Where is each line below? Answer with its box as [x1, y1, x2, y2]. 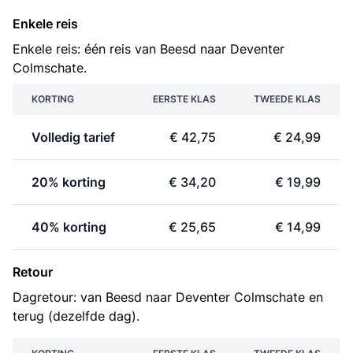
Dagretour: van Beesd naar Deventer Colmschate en [13, 289, 323, 305]
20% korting [32, 174, 106, 190]
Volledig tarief [32, 129, 115, 145]
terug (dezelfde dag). [13, 308, 139, 324]
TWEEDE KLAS [254, 93, 321, 105]
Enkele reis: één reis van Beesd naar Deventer [13, 41, 284, 57]
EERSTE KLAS [153, 93, 216, 105]
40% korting [32, 219, 106, 235]
